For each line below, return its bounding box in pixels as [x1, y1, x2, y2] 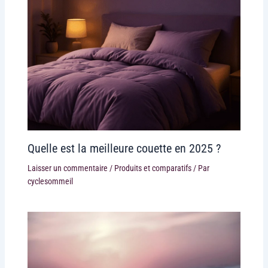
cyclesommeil [27, 176, 73, 187]
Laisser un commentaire [27, 163, 108, 173]
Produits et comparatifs [114, 163, 191, 173]
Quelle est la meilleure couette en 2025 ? [27, 141, 221, 156]
